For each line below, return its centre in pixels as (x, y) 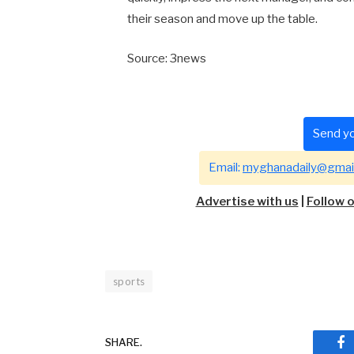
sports (129, 281)
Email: (226, 167)
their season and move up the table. (222, 19)
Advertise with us (247, 201)
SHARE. (124, 343)
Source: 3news (166, 58)
